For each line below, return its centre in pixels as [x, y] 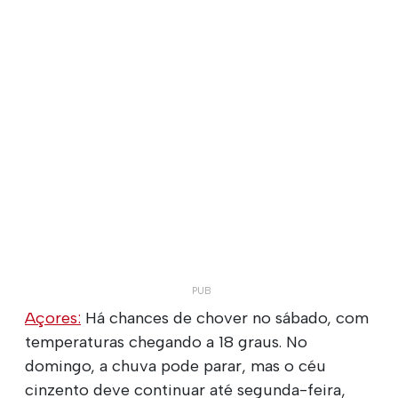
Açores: [53, 318]
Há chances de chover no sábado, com [225, 318]
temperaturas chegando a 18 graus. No [166, 342]
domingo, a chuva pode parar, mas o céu [175, 366]
